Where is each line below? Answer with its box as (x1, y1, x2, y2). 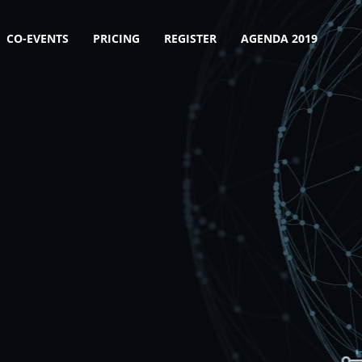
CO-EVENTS (6, 31, 69, 46)
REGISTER (164, 31, 217, 46)
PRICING (93, 31, 140, 46)
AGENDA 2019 (241, 31, 318, 46)
